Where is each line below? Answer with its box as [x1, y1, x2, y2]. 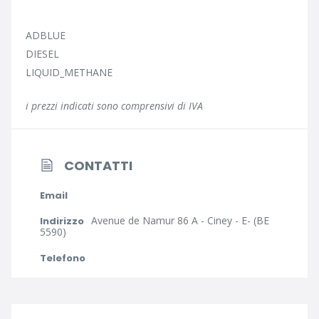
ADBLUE [26, 28, 66, 42]
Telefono [40, 251, 85, 265]
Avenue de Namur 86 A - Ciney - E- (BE [91, 214, 269, 227]
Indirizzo [40, 214, 84, 228]
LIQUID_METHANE [26, 66, 113, 79]
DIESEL [26, 47, 59, 61]
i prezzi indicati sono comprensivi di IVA [26, 99, 203, 113]
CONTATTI [64, 157, 132, 175]
